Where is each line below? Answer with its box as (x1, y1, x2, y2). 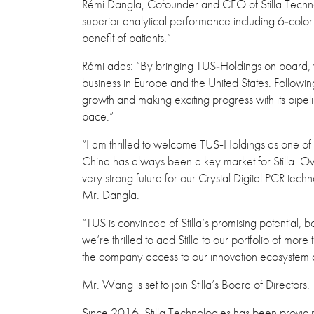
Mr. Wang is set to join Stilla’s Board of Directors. (82, 276, 310, 293)
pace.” (82, 108, 114, 125)
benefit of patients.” (82, 29, 171, 46)
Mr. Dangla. (82, 186, 139, 203)
